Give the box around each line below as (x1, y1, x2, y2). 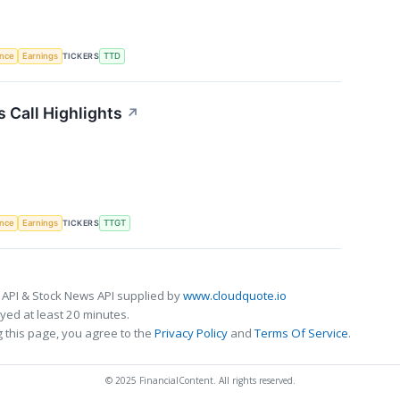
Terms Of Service (254, 325, 348, 341)
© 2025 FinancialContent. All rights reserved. (104, 374, 296, 387)
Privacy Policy (154, 325, 228, 341)
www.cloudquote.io (183, 287, 287, 304)
